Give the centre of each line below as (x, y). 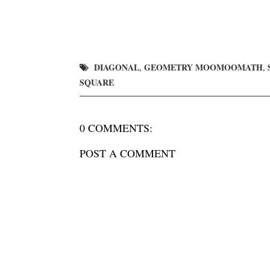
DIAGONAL (117, 67)
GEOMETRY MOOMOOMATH (203, 67)
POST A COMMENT (127, 153)
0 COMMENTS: (116, 128)
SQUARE (97, 82)
